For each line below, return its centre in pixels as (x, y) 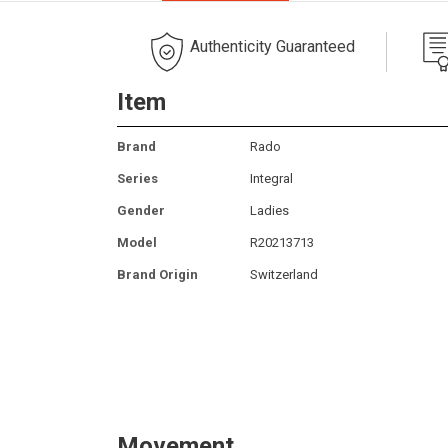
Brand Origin (157, 274)
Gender (141, 210)
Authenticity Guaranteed (272, 46)
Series (137, 178)
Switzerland (284, 274)
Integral (271, 178)
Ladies (269, 210)
